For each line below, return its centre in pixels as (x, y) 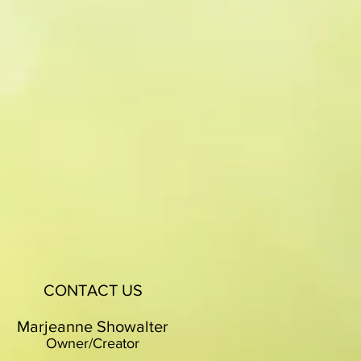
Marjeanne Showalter (93, 326)
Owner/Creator (93, 343)
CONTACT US (93, 290)
